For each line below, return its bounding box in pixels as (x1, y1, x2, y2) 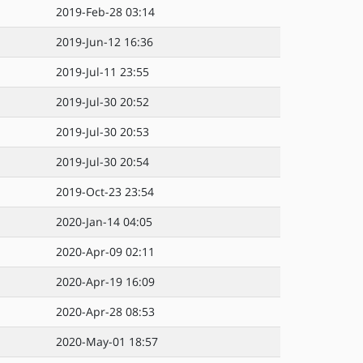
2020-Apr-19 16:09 (56, 274, 155, 289)
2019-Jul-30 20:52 (56, 94, 149, 109)
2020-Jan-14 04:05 (56, 214, 152, 229)
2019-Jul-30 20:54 (56, 154, 149, 169)
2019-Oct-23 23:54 (56, 184, 154, 199)
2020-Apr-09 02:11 (56, 244, 155, 259)
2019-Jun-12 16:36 (56, 34, 153, 49)
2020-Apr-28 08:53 (56, 304, 155, 319)
